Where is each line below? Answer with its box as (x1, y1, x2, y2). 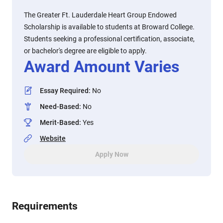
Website (40, 134, 66, 142)
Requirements (12, 200, 78, 212)
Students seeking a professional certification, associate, (24, 35, 195, 43)
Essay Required (40, 87, 89, 95)
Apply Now (95, 150, 128, 158)
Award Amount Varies (24, 57, 179, 76)
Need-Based (40, 103, 79, 111)
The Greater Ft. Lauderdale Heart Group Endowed (24, 11, 177, 19)
